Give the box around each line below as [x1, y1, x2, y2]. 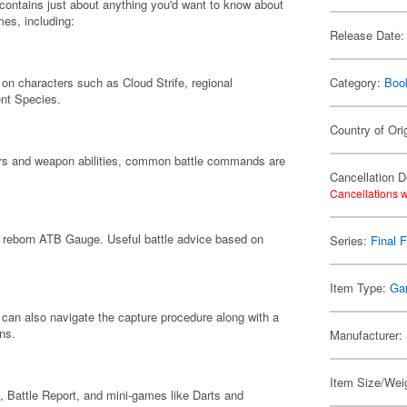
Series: [330, 232, 372, 249]
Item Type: [330, 279, 391, 296]
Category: [330, 74, 385, 91]
